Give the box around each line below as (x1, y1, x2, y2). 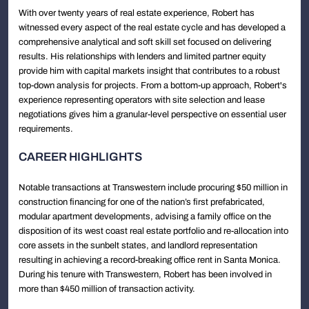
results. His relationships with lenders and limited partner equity (19, 51, 266, 62)
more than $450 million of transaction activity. (19, 283, 195, 295)
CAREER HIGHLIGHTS (19, 150, 142, 163)
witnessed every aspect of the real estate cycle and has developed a (19, 22, 286, 33)
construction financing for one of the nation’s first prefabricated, (19, 197, 265, 208)
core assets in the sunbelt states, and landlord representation (19, 240, 257, 251)
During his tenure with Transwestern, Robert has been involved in (19, 269, 272, 280)
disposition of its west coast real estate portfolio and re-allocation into (19, 226, 288, 237)
